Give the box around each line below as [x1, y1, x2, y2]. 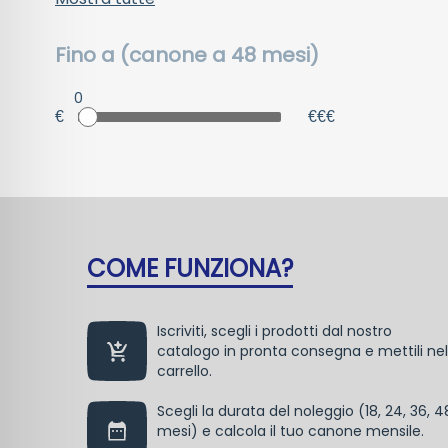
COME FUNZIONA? [87, 252, 293, 285]
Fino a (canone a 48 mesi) [55, 41, 319, 69]
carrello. [157, 361, 212, 381]
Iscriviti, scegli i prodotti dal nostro [157, 321, 392, 341]
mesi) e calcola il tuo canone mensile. [157, 421, 424, 441]
